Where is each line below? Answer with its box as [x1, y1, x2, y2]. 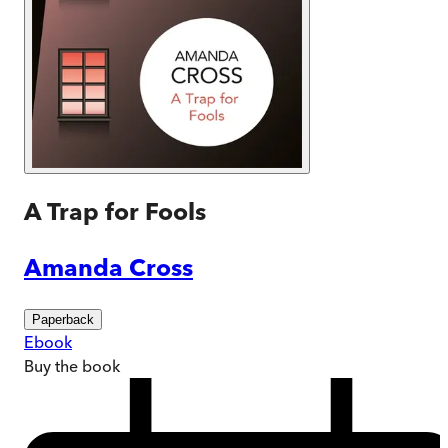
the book [51, 355, 120, 376]
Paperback [32, 311, 94, 327]
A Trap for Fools [24, 196, 206, 226]
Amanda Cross [24, 252, 193, 282]
